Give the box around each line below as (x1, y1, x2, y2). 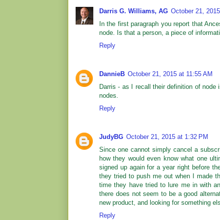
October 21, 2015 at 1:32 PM (126, 133, 208, 140)
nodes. (99, 91, 118, 99)
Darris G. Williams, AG (99, 7, 168, 15)
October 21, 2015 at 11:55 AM (128, 70, 213, 78)
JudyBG (99, 133, 123, 140)
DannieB (99, 70, 125, 78)
